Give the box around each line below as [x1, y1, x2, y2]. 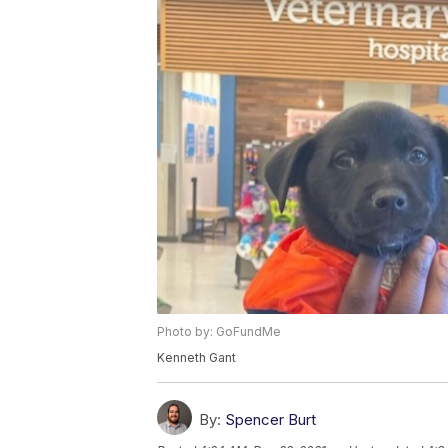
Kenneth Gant [157, 349, 236, 365]
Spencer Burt [225, 409, 316, 429]
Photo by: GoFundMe [157, 323, 281, 339]
